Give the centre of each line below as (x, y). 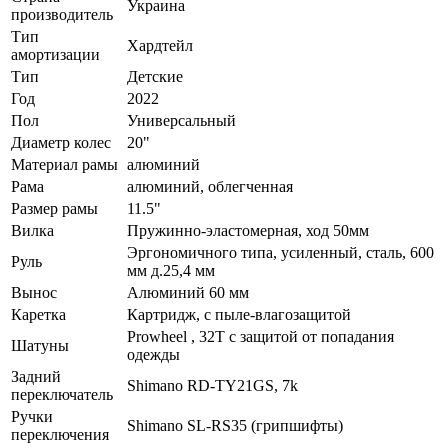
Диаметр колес (61, 143)
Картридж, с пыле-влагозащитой (239, 315)
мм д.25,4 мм (171, 271)
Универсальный (181, 121)
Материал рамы (64, 165)
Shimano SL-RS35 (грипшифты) (235, 426)
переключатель (62, 395)
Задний (36, 377)
